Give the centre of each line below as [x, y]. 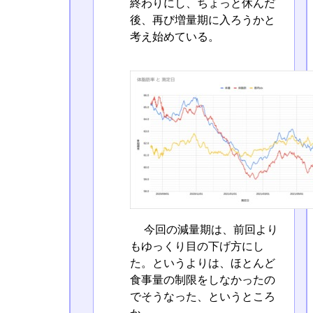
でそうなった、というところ [202, 296]
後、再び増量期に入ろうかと [202, 20]
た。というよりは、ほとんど [202, 263]
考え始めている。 [174, 37]
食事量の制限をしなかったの [202, 279]
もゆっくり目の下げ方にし [197, 246]
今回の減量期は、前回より [209, 229]
